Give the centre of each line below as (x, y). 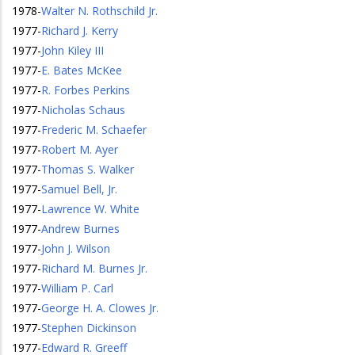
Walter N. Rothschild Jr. (99, 11)
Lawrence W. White (90, 209)
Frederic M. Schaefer (94, 130)
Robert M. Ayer (80, 149)
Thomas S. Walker (88, 169)
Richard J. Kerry (80, 31)
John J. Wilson (76, 248)
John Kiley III (73, 50)
